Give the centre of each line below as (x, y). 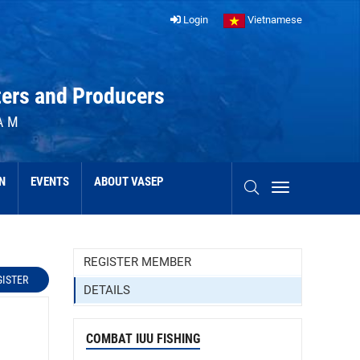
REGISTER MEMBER (137, 262)
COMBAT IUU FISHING (143, 339)
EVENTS (50, 182)
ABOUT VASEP (129, 182)
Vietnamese (274, 20)
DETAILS (107, 290)
